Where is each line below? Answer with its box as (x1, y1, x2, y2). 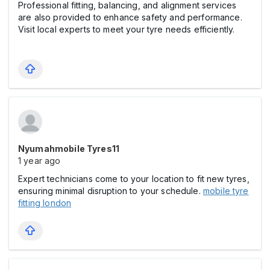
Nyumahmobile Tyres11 (18, 143, 119, 154)
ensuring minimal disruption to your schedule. (18, 185, 203, 196)
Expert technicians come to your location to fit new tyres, (18, 173, 250, 184)
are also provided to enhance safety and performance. (18, 11, 242, 22)
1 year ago (18, 155, 61, 166)
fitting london (18, 197, 72, 208)
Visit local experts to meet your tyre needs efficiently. (18, 24, 245, 34)
